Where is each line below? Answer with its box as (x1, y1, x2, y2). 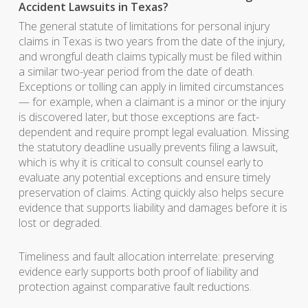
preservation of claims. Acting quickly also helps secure (18, 185, 284, 200)
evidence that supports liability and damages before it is (18, 200, 287, 215)
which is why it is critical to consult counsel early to (18, 155, 263, 170)
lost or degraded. (18, 215, 102, 230)
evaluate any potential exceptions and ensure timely (18, 170, 270, 185)
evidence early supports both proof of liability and (18, 264, 258, 279)
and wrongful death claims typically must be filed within (18, 49, 282, 64)
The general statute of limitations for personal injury (18, 19, 269, 34)
